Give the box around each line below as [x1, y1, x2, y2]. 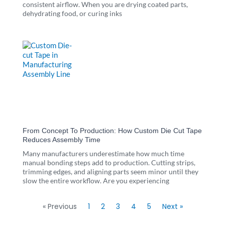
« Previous [42, 201, 77, 211]
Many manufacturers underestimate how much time [23, 149, 184, 158]
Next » [162, 201, 183, 211]
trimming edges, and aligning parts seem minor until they [23, 167, 198, 176]
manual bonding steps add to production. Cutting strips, [23, 158, 195, 167]
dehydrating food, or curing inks [23, 9, 122, 18]
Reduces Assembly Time [23, 135, 100, 144]
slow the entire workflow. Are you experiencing [23, 176, 169, 185]
